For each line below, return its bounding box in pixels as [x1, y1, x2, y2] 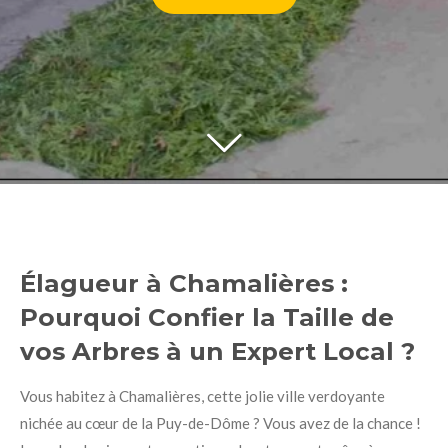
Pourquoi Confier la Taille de [20, 302, 394, 332]
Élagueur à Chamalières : [20, 268, 348, 298]
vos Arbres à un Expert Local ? [20, 336, 415, 366]
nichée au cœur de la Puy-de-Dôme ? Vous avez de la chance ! [20, 414, 421, 432]
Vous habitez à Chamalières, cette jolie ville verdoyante [20, 387, 385, 405]
